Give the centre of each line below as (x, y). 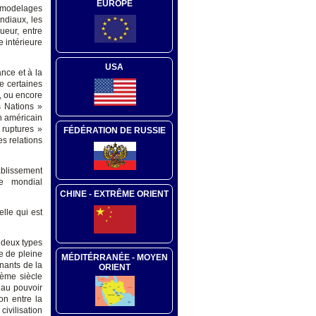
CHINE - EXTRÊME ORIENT (114, 194)
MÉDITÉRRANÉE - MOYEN (114, 257)
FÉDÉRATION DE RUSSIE (114, 130)
